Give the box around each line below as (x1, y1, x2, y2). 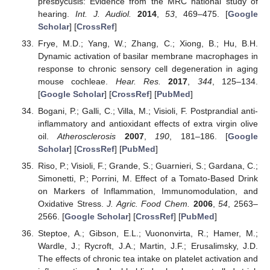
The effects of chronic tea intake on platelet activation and (37, 254, 258, 264)
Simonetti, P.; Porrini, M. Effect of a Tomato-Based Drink (37, 174, 258, 184)
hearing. (37, 8, 75, 19)
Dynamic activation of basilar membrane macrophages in (37, 51, 258, 61)
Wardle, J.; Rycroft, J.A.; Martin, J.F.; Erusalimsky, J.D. (37, 241, 258, 251)
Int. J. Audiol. (75, 8, 131, 19)
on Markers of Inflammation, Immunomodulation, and (37, 186, 258, 196)
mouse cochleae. (37, 77, 116, 87)
